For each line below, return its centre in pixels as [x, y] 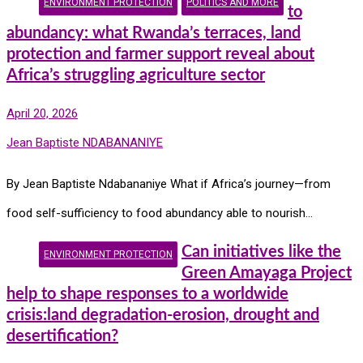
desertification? [62, 336]
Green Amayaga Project [267, 273]
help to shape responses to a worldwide [147, 294]
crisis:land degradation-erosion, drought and [163, 315]
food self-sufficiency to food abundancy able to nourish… [160, 214]
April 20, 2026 [42, 114]
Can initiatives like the [261, 252]
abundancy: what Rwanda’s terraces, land [154, 33]
